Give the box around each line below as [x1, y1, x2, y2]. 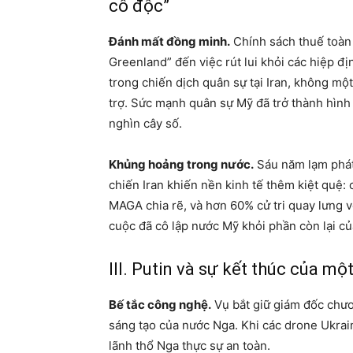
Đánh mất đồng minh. [109, 34, 230, 49]
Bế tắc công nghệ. [109, 297, 211, 312]
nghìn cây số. [109, 116, 182, 131]
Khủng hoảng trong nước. [109, 157, 254, 172]
